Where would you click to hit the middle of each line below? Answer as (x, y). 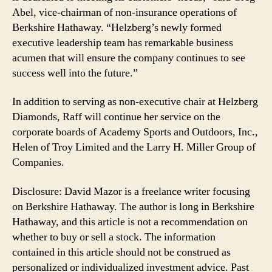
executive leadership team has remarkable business (123, 42)
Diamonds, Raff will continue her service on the (116, 117)
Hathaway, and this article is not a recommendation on (130, 222)
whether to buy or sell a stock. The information (114, 237)
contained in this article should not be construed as (121, 252)
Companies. (38, 162)
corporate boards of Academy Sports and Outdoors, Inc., (135, 132)
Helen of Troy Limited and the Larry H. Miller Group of (134, 147)
